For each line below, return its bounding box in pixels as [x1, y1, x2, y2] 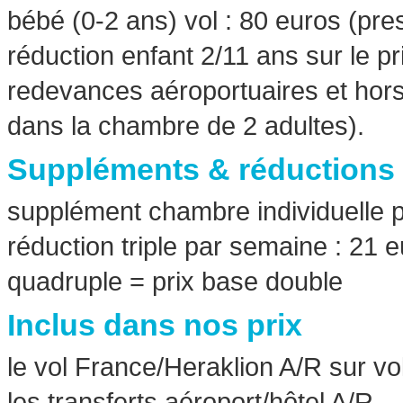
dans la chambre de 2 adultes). [7, 111, 364, 141]
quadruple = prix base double [7, 266, 343, 297]
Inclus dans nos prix [7, 308, 302, 343]
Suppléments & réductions [7, 152, 395, 187]
